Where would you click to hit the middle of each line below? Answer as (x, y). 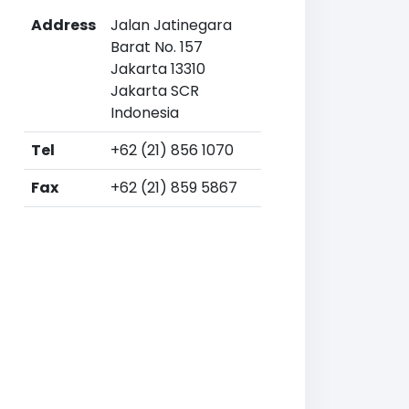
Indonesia (145, 113)
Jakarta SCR (155, 91)
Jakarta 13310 (158, 69)
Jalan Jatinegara (171, 25)
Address (63, 25)
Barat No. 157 (157, 47)
